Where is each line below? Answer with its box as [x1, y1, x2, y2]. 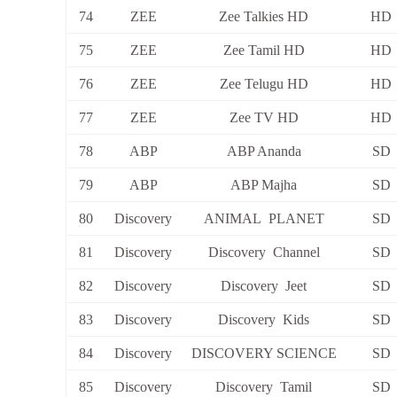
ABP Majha [230, 177, 297, 193]
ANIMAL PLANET [203, 211, 324, 227]
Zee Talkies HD [219, 9, 308, 25]
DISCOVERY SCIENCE [191, 346, 337, 362]
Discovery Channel [207, 245, 320, 261]
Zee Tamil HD [222, 43, 305, 58]
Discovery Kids [218, 312, 309, 328]
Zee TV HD [229, 110, 299, 126]
